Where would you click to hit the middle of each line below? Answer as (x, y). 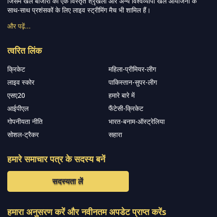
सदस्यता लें (68, 181)
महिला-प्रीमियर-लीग (132, 69)
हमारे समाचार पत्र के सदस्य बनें (56, 159)
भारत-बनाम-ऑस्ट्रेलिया (137, 121)
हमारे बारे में (122, 95)
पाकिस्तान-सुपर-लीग (133, 82)
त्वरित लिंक (24, 50)
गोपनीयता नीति (25, 121)
